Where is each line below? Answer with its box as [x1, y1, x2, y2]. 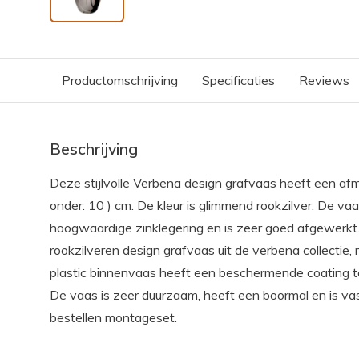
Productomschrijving [62, 72, 178, 88]
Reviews [299, 72, 349, 88]
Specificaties [202, 72, 275, 88]
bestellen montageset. [50, 309, 177, 325]
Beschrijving [50, 139, 138, 159]
